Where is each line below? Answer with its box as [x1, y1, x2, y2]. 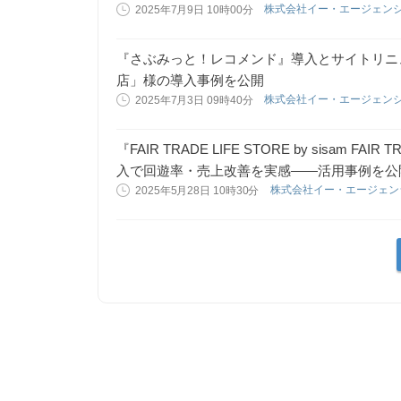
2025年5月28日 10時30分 [135, 184, 260, 197]
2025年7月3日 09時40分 [135, 94, 253, 107]
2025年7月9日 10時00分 [135, 4, 253, 16]
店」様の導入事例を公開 [116, 73, 264, 88]
